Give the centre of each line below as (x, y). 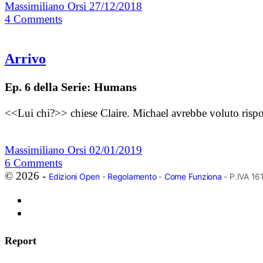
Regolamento (132, 176)
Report (21, 240)
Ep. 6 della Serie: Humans (71, 87)
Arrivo (25, 58)
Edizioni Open (74, 176)
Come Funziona (193, 176)
